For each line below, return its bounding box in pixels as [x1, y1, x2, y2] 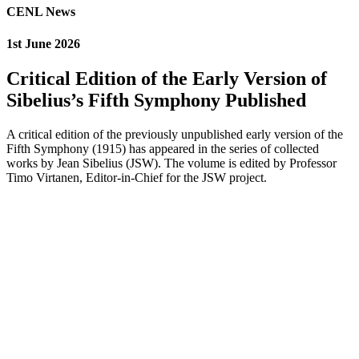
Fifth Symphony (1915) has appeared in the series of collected [6, 141, 319, 155]
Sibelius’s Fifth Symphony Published [6, 89, 306, 111]
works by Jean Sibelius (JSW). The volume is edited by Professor [6, 155, 337, 170]
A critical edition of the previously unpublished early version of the [6, 127, 343, 141]
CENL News [6, 5, 75, 19]
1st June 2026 [6, 36, 80, 50]
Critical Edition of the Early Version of [6, 67, 327, 89]
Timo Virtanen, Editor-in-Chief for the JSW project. [6, 170, 267, 184]
